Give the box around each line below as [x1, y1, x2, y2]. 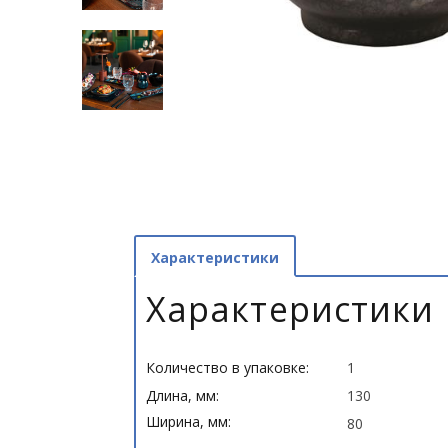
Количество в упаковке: [146, 358, 310, 378]
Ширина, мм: [146, 412, 232, 432]
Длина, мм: [146, 386, 220, 406]
